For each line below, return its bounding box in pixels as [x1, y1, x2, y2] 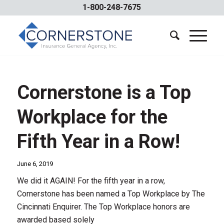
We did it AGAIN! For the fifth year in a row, [16, 176, 165, 185]
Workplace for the [16, 106, 167, 128]
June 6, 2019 [16, 160, 53, 167]
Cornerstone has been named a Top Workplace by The [16, 189, 205, 198]
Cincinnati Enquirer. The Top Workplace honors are [16, 202, 190, 211]
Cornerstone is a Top [16, 81, 191, 103]
